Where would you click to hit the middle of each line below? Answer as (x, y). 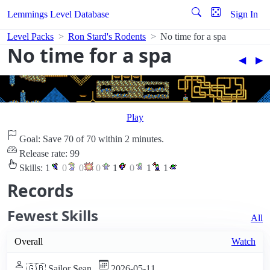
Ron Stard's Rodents (107, 36)
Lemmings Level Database (58, 14)
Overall (29, 242)
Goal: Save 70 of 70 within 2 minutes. (90, 139)
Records (40, 191)
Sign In (244, 14)
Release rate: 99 (48, 154)
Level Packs (30, 36)
